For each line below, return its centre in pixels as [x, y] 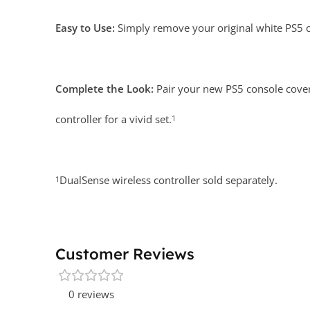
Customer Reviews [125, 254]
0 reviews [91, 294]
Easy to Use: [85, 28]
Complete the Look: [104, 89]
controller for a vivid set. [113, 119]
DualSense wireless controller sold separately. [168, 180]
